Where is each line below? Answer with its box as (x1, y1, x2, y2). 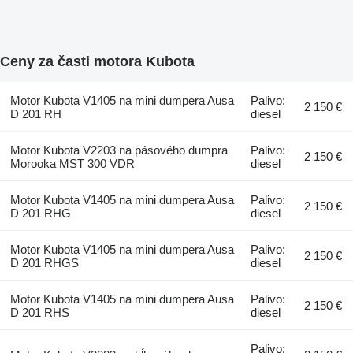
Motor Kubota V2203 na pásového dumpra (9, 143, 228, 157)
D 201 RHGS (9, 255, 79, 269)
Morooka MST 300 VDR (9, 156, 135, 170)
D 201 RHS (9, 305, 69, 319)
